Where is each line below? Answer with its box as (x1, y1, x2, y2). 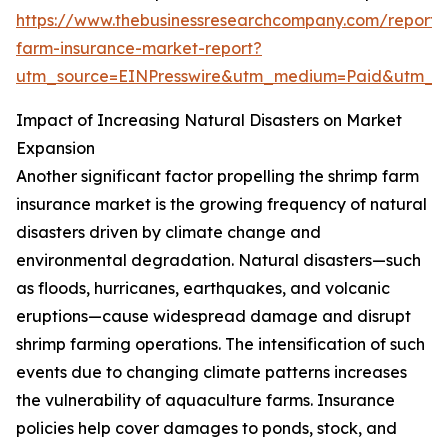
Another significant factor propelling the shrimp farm (16, 166, 419, 187)
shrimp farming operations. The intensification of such (16, 334, 425, 355)
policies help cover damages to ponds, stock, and (16, 418, 397, 439)
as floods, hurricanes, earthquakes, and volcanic (16, 278, 390, 299)
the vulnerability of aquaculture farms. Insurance (16, 390, 395, 411)
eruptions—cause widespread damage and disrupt (16, 306, 411, 327)
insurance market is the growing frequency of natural (16, 194, 427, 215)
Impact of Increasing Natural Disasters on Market (16, 110, 402, 131)
